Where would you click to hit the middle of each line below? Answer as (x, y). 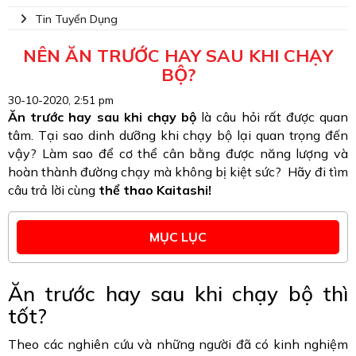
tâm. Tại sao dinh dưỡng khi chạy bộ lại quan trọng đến (178, 135)
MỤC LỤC (178, 237)
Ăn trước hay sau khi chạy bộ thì (178, 294)
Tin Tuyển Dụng (76, 19)
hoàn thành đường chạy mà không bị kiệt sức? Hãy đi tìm (178, 172)
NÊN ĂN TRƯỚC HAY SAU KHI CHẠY (178, 56)
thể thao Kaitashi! (155, 190)
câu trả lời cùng (53, 190)
